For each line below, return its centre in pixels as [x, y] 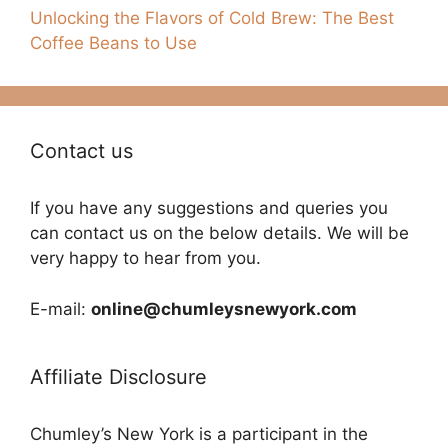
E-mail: [60, 308]
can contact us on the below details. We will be [219, 233]
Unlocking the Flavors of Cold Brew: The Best [212, 18]
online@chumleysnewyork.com [224, 308]
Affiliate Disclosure [118, 376]
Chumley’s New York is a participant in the [199, 433]
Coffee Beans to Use [113, 43]
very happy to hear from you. [145, 258]
